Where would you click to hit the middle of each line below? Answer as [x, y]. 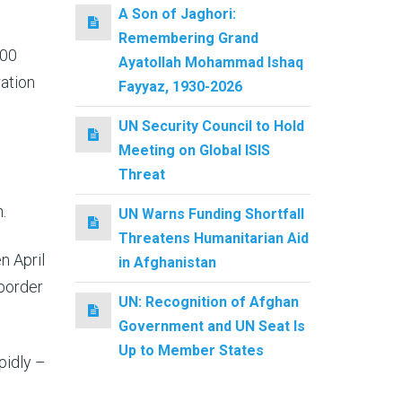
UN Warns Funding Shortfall [211, 214]
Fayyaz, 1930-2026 [180, 86]
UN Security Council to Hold [211, 126]
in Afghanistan [167, 262]
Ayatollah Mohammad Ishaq [210, 62]
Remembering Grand [188, 38]
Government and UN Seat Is [211, 326]
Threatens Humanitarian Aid [213, 238]
